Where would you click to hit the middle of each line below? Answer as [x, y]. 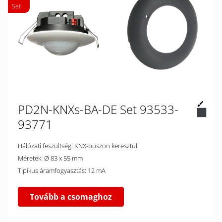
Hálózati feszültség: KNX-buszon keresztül [106, 146]
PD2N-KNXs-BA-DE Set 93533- [98, 109]
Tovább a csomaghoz [71, 197]
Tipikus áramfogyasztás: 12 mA [97, 170]
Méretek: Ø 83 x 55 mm [63, 158]
